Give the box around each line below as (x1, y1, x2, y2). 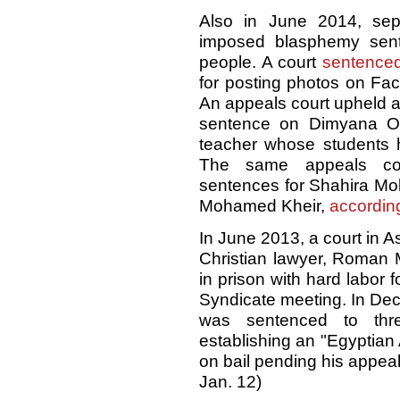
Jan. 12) (199, 372, 262, 392)
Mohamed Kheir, (199, 196, 329, 216)
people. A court (199, 53, 322, 72)
